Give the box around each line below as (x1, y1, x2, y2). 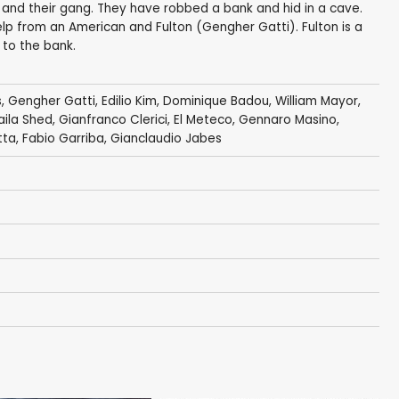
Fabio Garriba (21, 130, 104, 148)
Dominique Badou (162, 93, 269, 110)
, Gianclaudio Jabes (103, 130, 222, 148)
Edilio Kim (101, 93, 157, 110)
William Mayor (274, 93, 358, 110)
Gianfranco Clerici (58, 111, 167, 129)
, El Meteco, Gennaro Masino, (167, 111, 339, 129)
